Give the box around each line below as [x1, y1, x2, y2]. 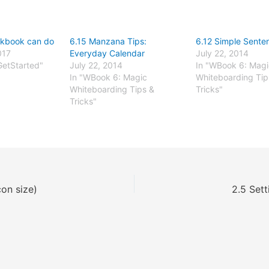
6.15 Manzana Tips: [70, 36, 147, 46]
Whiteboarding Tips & [70, 84, 155, 94]
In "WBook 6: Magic [70, 72, 148, 82]
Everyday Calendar [70, 48, 145, 58]
